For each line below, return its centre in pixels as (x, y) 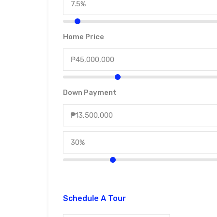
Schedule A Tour (94, 199)
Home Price (84, 37)
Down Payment (90, 93)
